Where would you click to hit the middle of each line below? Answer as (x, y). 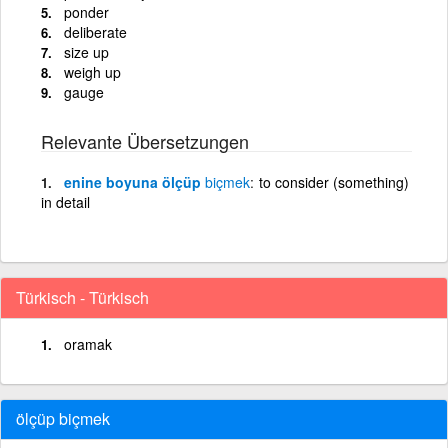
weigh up (92, 71)
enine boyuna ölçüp (134, 181)
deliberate (95, 31)
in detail (65, 201)
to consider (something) (334, 181)
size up (86, 51)
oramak (88, 343)
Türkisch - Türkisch (82, 297)
